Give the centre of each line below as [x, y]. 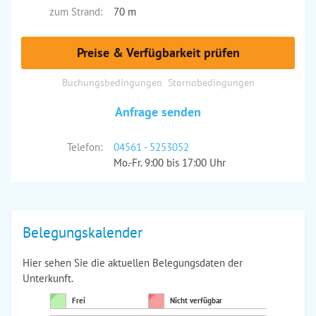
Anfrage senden [158, 112]
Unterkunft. [48, 278]
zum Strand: [75, 12]
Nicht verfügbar [196, 300]
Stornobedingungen [211, 82]
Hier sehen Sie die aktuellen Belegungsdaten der [133, 263]
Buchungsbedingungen [112, 82]
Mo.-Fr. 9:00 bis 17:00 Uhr [169, 163]
